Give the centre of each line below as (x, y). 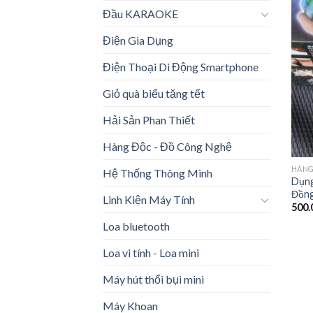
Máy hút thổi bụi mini (153, 279)
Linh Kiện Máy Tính (149, 200)
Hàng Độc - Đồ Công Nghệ (167, 147)
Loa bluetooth (136, 226)
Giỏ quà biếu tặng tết (154, 94)
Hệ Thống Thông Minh (158, 173)
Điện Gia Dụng (138, 41)
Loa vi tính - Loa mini (151, 253)
